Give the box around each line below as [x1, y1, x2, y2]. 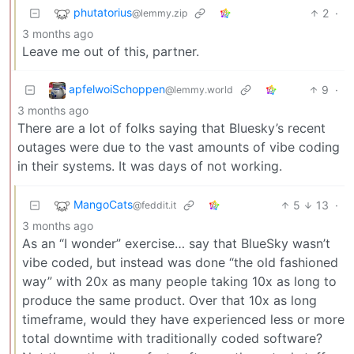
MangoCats [73, 198, 133, 212]
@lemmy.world [165, 84, 233, 96]
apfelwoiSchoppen [69, 82, 165, 96]
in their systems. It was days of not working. [17, 157, 282, 174]
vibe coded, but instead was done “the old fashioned [22, 254, 338, 270]
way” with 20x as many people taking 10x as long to [22, 273, 337, 289]
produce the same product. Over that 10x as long [22, 292, 317, 308]
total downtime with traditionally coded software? [22, 330, 322, 346]
